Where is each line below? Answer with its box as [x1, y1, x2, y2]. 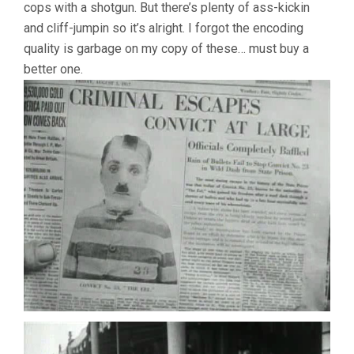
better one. [24, 61, 83, 77]
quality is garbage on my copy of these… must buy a [24, 40, 309, 56]
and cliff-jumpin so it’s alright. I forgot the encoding [24, 20, 303, 36]
